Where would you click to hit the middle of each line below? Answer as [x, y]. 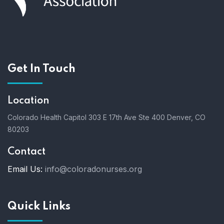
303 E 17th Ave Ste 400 [127, 117]
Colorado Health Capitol [48, 117]
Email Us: [25, 169]
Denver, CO [185, 117]
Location [28, 101]
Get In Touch [41, 69]
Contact [26, 152]
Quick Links [39, 207]
